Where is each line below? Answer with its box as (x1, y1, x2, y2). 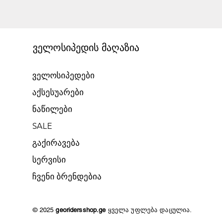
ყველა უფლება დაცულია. (108, 206, 192, 214)
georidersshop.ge (55, 206, 108, 214)
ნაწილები (32, 104, 72, 114)
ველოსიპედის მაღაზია (32, 42, 139, 54)
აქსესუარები (32, 87, 84, 97)
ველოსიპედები (32, 70, 95, 80)
